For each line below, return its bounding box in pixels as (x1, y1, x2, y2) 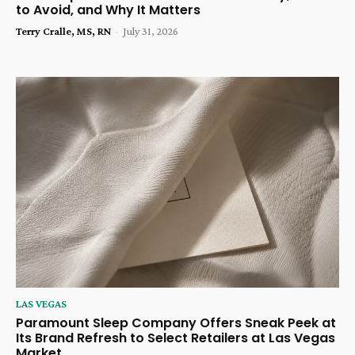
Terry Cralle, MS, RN (16, 25, 111, 38)
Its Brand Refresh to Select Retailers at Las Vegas (16, 328, 335, 347)
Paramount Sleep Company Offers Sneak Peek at (16, 313, 336, 332)
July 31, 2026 (123, 25, 178, 38)
